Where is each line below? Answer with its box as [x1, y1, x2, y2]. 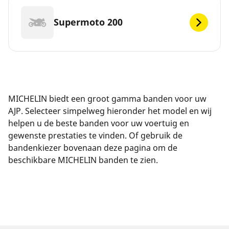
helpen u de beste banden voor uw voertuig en [8, 117, 189, 129]
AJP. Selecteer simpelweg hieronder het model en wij [8, 105, 212, 117]
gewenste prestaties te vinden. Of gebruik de [8, 129, 182, 141]
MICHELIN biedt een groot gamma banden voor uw [8, 93, 207, 104]
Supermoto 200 [54, 16, 123, 29]
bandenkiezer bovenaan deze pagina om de [8, 142, 177, 153]
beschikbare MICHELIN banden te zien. [8, 154, 158, 166]
